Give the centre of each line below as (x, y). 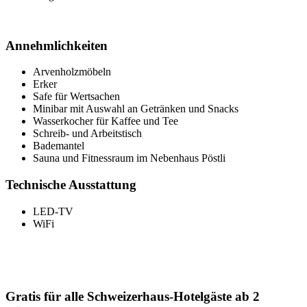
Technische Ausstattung (71, 185)
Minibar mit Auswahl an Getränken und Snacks (136, 109)
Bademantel (59, 146)
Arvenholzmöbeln (72, 72)
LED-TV (53, 211)
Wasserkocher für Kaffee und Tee (106, 121)
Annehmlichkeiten (57, 45)
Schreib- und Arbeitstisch (87, 134)
